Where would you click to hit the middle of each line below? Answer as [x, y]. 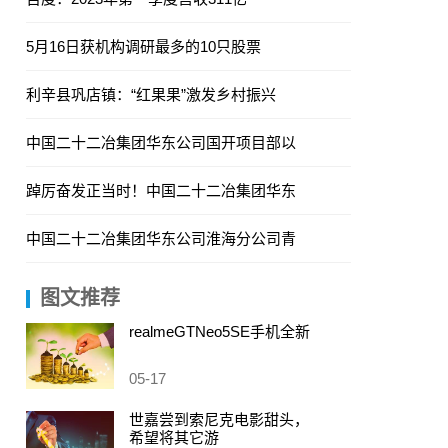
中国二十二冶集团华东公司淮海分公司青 [161, 238]
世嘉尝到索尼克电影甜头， [219, 419]
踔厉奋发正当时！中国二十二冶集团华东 [161, 190]
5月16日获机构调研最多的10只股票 [143, 46]
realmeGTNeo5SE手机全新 [219, 331]
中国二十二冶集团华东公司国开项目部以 [161, 142]
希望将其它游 [174, 437]
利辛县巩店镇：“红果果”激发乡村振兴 [151, 94]
